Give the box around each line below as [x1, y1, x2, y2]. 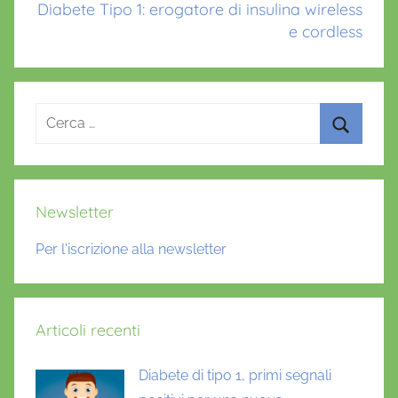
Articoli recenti [36, 319, 140, 340]
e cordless [289, 20, 362, 42]
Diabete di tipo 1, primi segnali [139, 367, 331, 385]
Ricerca [35, 105, 84, 123]
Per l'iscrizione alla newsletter [36, 240, 227, 258]
